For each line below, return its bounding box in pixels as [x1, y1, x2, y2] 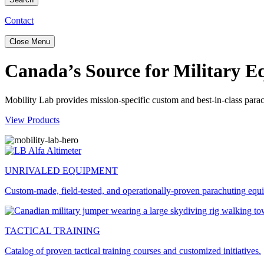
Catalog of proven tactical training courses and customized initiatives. [5, 245, 261, 256]
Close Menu [9, 37, 50, 46]
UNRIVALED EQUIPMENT [5, 165, 118, 176]
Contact [5, 15, 34, 25]
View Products [5, 114, 60, 125]
